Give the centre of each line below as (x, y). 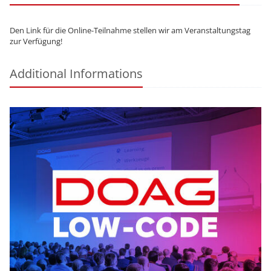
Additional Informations (76, 74)
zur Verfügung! (36, 41)
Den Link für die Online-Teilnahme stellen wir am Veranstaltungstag (130, 31)
